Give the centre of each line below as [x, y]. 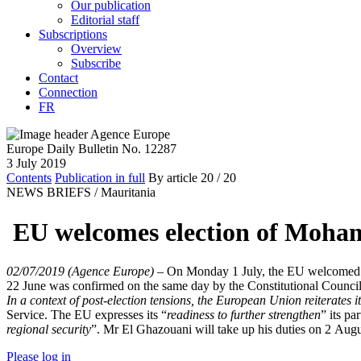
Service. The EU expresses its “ [87, 315]
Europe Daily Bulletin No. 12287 [91, 149]
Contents [29, 178]
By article [173, 178]
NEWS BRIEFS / [52, 193]
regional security [49, 329]
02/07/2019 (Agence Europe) [80, 271]
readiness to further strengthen [244, 315]
